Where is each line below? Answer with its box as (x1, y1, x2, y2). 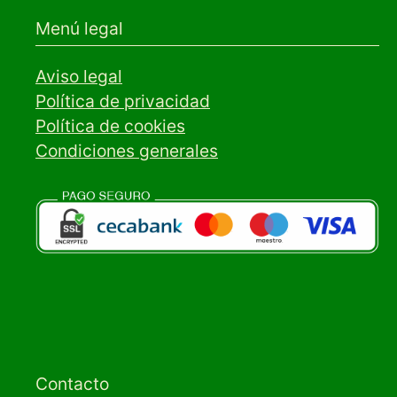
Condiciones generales (35, 139, 218, 161)
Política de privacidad (35, 90, 210, 112)
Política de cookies (35, 114, 185, 136)
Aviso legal (35, 65, 122, 87)
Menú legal (35, 17, 123, 39)
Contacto (35, 372, 109, 394)
